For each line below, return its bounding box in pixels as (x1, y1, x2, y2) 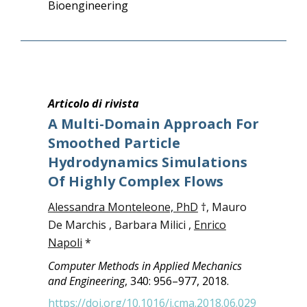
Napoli (47, 235, 82, 250)
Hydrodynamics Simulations (47, 153, 247, 171)
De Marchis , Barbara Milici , (47, 217, 194, 232)
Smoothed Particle (47, 134, 180, 152)
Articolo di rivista (47, 96, 139, 111)
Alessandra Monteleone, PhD (47, 199, 198, 214)
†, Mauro (197, 199, 247, 214)
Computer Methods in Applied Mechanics (47, 258, 242, 273)
